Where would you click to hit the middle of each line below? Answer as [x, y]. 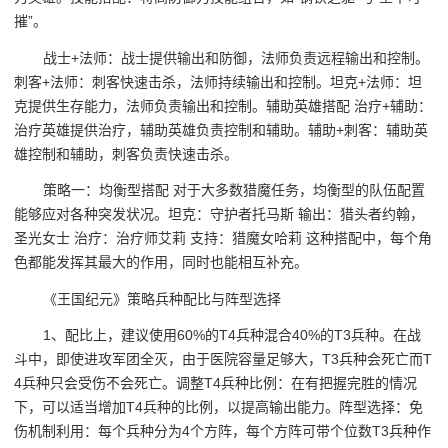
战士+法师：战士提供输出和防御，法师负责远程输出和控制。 [236, 57]
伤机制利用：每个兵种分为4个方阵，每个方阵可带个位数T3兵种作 [222, 431]
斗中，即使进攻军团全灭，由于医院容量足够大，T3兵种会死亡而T [223, 359]
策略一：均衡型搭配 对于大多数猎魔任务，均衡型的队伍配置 [234, 190]
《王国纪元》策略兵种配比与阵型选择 [162, 298]
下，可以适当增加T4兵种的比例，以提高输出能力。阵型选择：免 [218, 407]
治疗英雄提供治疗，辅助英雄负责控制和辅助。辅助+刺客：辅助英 [221, 129]
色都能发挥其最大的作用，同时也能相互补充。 [161, 262]
